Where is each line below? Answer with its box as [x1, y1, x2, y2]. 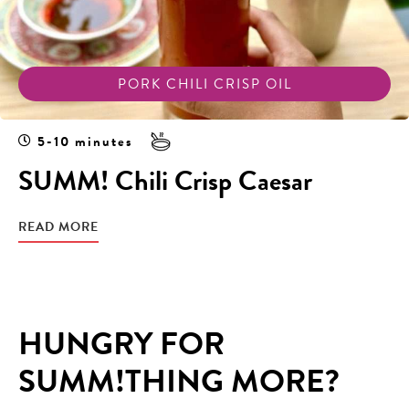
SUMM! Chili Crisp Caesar [18, 161, 312, 202]
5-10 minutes [37, 131, 132, 152]
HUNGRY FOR [18, 320, 225, 368]
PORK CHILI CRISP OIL [117, 74, 292, 95]
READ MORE [18, 217, 99, 237]
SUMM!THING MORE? [18, 357, 340, 405]
